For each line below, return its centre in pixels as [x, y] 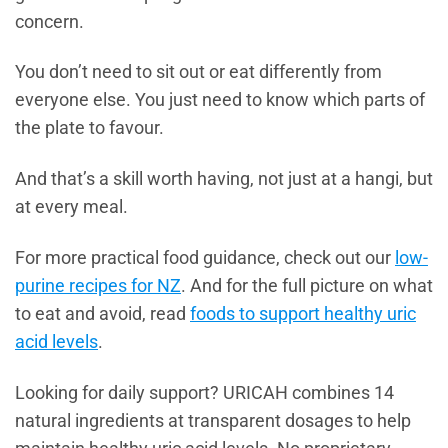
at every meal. [71, 207]
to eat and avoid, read [102, 314]
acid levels [56, 342]
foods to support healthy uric [303, 314]
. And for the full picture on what [307, 286]
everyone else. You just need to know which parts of [220, 100]
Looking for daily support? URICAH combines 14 [204, 393]
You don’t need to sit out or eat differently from [198, 72]
